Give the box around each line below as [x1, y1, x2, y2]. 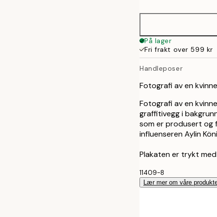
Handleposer [139, 63, 183, 73]
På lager [144, 36, 172, 45]
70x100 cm [163, 4, 203, 12]
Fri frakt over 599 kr [144, 45, 213, 54]
